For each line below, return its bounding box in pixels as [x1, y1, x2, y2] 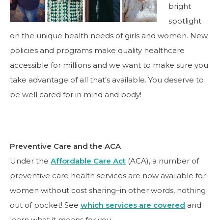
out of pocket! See [10, 200, 81, 210]
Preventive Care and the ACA [10, 141, 121, 151]
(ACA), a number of [126, 156, 199, 166]
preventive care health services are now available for [10, 171, 206, 181]
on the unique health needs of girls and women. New [10, 31, 208, 41]
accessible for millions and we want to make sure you [10, 60, 208, 70]
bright [168, 1, 191, 11]
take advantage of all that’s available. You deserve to [10, 75, 204, 85]
